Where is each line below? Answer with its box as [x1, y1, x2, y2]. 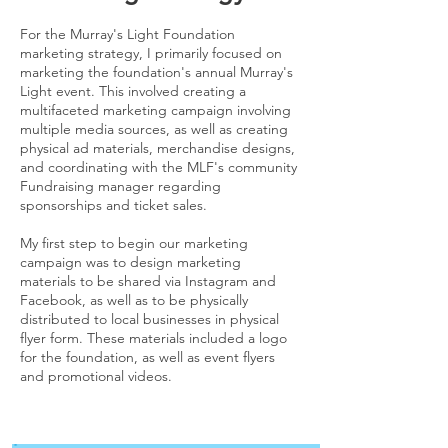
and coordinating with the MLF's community [20, 158, 297, 176]
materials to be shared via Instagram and [20, 272, 276, 290]
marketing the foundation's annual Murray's [20, 63, 293, 81]
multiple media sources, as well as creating [20, 120, 288, 138]
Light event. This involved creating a [20, 82, 246, 100]
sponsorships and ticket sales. [20, 196, 211, 214]
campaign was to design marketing [20, 253, 241, 271]
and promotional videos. [20, 367, 176, 385]
